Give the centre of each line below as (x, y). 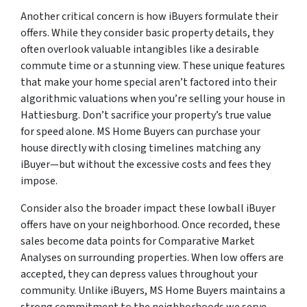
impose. (39, 181)
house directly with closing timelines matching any (140, 148)
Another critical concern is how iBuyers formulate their (149, 17)
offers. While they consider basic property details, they (147, 33)
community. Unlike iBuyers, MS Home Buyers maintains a (153, 291)
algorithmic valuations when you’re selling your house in (153, 99)
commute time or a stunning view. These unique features (153, 66)
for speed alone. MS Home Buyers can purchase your (140, 132)
